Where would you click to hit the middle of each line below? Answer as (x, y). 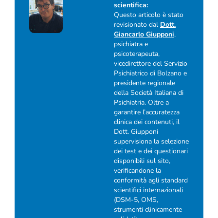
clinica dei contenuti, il (147, 122)
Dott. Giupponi (136, 131)
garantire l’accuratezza (147, 112)
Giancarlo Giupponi (144, 34)
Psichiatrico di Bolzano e (150, 73)
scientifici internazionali (148, 190)
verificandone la (137, 170)
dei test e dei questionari (151, 151)
